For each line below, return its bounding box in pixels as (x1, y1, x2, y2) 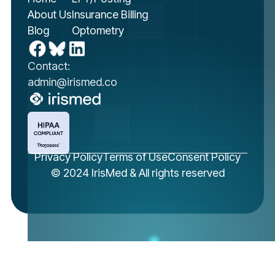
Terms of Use (103, 150, 168, 163)
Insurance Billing (71, 7, 148, 21)
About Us (27, 7, 72, 21)
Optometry (71, 23, 124, 37)
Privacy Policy (34, 150, 103, 163)
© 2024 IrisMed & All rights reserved (50, 166, 225, 179)
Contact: (27, 59, 70, 72)
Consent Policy (168, 150, 241, 163)
